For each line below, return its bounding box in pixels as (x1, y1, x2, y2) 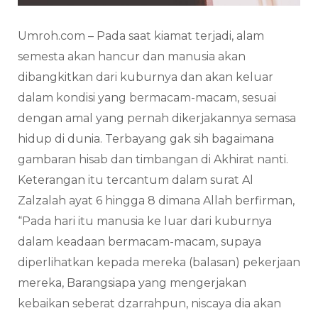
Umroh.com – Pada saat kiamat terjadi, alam (18, 28, 264, 43)
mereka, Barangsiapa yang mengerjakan (18, 275, 246, 290)
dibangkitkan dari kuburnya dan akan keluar (18, 70, 273, 84)
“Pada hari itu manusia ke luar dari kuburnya (18, 214, 272, 228)
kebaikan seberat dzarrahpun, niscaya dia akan (18, 296, 281, 310)
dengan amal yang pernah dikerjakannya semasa (18, 111, 296, 125)
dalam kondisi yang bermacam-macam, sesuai (18, 90, 276, 104)
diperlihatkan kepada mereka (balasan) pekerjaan (18, 255, 300, 269)
